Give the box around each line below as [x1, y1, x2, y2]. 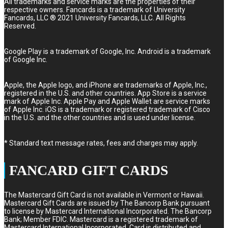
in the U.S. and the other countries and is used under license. [4, 113, 195, 122]
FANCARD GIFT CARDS [9, 162, 168, 179]
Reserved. [4, 22, 36, 31]
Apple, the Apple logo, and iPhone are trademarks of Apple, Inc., [4, 81, 207, 90]
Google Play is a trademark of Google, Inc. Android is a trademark [4, 47, 211, 56]
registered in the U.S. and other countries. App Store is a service [4, 89, 207, 98]
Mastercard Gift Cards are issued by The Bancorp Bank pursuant [4, 198, 210, 207]
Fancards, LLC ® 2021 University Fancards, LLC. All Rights [4, 14, 186, 22]
